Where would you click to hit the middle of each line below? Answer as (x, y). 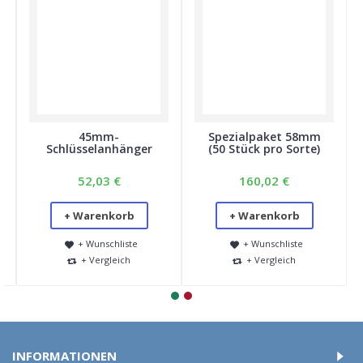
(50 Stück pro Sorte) (264, 149)
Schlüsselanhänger (99, 149)
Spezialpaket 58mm (264, 137)
